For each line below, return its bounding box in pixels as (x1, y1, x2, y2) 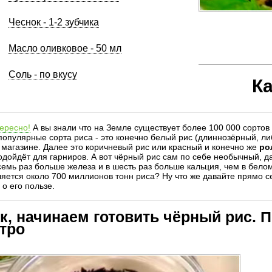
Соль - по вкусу (8, 69, 77, 80)
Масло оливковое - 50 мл (8, 43, 121, 53)
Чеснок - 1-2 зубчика (8, 17, 99, 27)
